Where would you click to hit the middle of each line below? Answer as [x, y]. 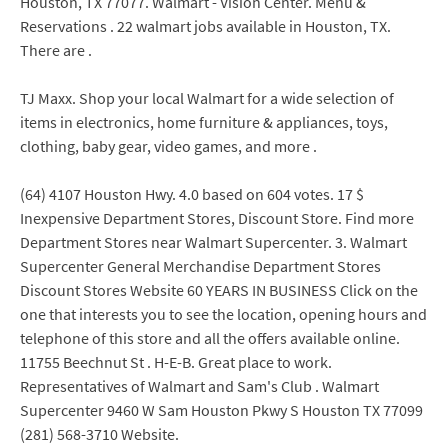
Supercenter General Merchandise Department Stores [200, 266]
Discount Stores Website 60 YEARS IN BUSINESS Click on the [219, 290]
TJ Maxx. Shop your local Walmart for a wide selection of [207, 98]
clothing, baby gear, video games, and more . [168, 146]
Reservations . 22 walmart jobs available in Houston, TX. [205, 26]
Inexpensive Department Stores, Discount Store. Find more [217, 218]
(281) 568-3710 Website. [99, 434]
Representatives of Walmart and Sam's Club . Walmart [199, 386]
